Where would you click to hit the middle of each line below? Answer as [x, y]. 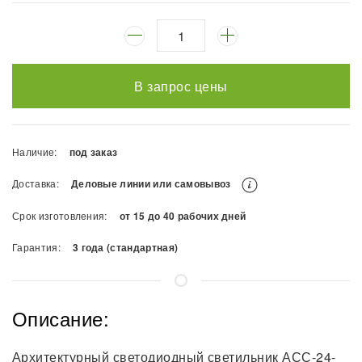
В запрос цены [181, 86]
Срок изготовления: [60, 216]
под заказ [93, 152]
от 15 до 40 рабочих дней [183, 216]
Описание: [61, 318]
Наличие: [35, 152]
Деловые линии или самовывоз [152, 184]
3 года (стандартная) [125, 248]
